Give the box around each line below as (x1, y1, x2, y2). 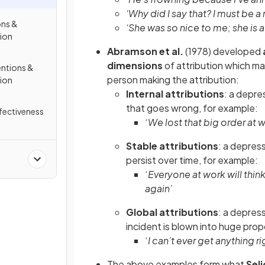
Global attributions (126, 206, 218, 218)
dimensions (107, 59, 163, 72)
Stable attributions (126, 140, 218, 152)
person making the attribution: (107, 73, 239, 86)
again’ (145, 182, 172, 195)
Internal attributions (126, 88, 224, 100)
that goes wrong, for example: (126, 102, 258, 114)
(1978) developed (185, 45, 263, 57)
